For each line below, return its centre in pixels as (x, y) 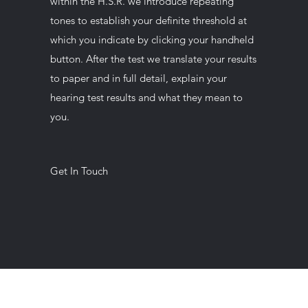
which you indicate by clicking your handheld (152, 40)
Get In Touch (79, 171)
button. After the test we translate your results (153, 59)
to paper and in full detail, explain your (138, 78)
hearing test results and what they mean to (146, 97)
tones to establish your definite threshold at (148, 20)
